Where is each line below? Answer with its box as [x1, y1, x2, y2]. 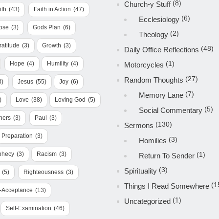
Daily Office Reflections [124, 45, 199, 54]
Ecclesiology [138, 15, 179, 23]
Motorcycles [124, 61, 164, 69]
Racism [37, 151, 57, 157]
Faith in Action [34, 6, 71, 13]
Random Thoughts [124, 76, 183, 84]
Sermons [124, 121, 153, 130]
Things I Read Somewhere [124, 182, 209, 190]
